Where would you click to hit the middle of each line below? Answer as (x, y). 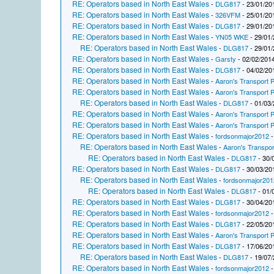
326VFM (228, 15)
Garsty (226, 59)
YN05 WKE (232, 37)
